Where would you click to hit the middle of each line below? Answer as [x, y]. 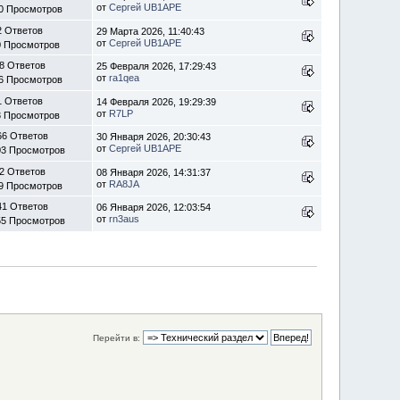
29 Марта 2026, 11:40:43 [151, 31]
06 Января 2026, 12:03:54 [154, 207]
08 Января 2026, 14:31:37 [154, 172]
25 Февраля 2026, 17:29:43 [157, 66]
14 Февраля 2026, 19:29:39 [157, 101]
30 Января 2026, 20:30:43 [154, 136]
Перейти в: [116, 337]
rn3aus [125, 218]
